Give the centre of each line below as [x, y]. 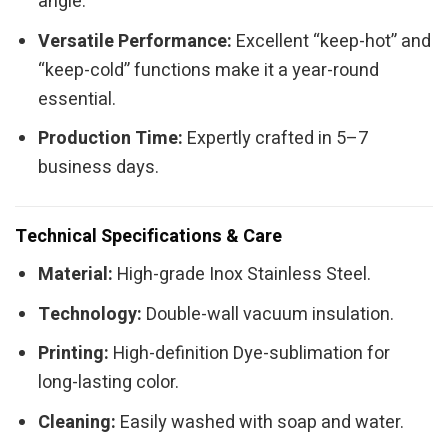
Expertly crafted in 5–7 [276, 139]
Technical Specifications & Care [148, 236]
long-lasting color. [109, 383]
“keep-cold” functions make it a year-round [209, 70]
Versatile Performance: [135, 41]
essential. [77, 99]
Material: [76, 274]
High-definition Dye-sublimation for [250, 354]
